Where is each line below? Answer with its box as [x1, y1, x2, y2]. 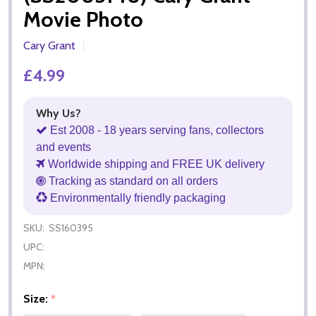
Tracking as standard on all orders [46, 174, 218, 187]
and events [36, 140, 91, 153]
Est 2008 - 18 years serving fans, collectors [47, 123, 264, 136]
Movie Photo [23, 6, 143, 32]
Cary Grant [23, 38, 75, 52]
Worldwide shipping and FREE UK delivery [45, 157, 265, 170]
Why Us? [36, 106, 81, 120]
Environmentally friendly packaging [47, 191, 226, 204]
